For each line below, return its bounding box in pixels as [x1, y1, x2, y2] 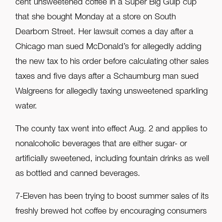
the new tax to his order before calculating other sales [15, 58, 209, 67]
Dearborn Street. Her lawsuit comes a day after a [15, 28, 194, 37]
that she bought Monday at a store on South [15, 13, 176, 22]
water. [15, 103, 38, 111]
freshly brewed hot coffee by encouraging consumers [15, 208, 207, 217]
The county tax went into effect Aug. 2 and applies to [15, 125, 208, 134]
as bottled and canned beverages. [15, 170, 141, 179]
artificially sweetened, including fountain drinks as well [15, 155, 210, 164]
